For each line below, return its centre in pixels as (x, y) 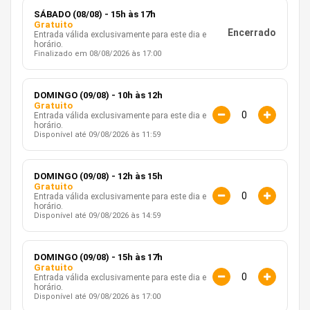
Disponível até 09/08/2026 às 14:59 (97, 216)
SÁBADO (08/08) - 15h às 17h (95, 15)
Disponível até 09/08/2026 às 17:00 (97, 297)
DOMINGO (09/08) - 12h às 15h (98, 176)
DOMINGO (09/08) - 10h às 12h (98, 95)
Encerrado (252, 33)
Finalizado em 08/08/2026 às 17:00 (98, 54)
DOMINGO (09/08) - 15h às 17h (98, 257)
